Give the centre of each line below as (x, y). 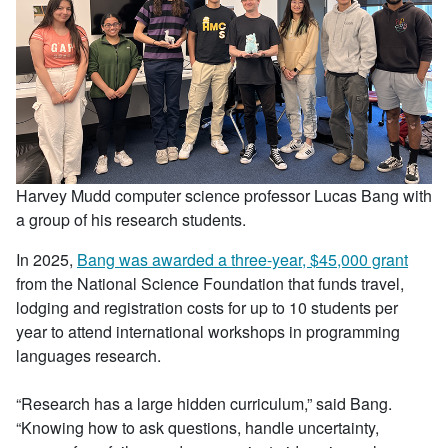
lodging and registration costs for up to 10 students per (207, 307)
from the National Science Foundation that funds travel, (210, 283)
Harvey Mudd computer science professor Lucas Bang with (224, 195)
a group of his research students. (131, 219)
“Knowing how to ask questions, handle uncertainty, (197, 427)
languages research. (88, 355)
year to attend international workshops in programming (208, 331)
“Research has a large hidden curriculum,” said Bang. (204, 403)
